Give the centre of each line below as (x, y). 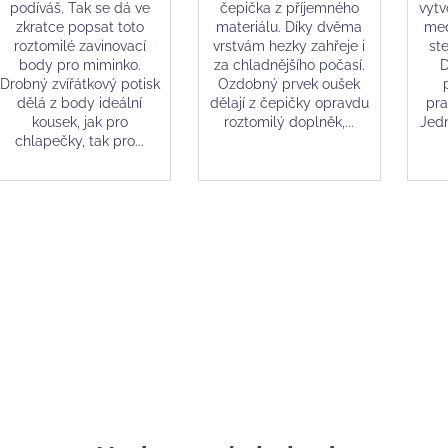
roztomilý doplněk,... (289, 121)
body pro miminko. (79, 64)
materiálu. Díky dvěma (289, 26)
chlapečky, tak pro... (80, 140)
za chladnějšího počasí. (289, 64)
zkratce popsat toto (79, 26)
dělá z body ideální (80, 102)
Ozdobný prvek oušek (289, 83)
